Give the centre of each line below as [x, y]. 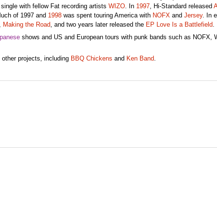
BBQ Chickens [91, 58]
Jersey [193, 16]
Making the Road [26, 25]
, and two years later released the [98, 25]
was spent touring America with [107, 16]
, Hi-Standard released [181, 7]
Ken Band [140, 58]
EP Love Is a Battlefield [179, 25]
